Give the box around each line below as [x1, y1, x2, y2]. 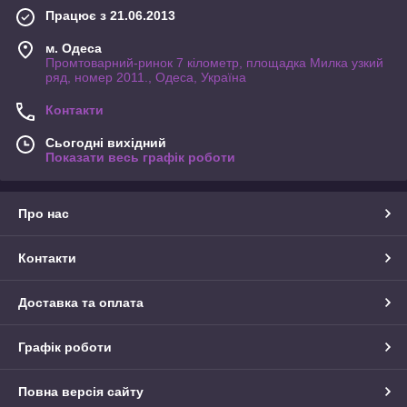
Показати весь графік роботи [45, 150, 235, 165]
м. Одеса [45, 41, 102, 56]
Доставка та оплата [18, 295, 144, 311]
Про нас [18, 206, 69, 222]
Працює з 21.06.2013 [45, 8, 175, 24]
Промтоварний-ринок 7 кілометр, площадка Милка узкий [45, 55, 383, 71]
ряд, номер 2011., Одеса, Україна [45, 70, 246, 85]
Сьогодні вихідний [45, 135, 166, 151]
